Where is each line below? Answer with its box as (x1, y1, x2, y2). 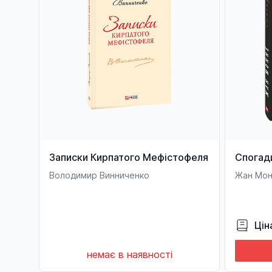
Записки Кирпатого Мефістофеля (49, 151, 208, 163)
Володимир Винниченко (49, 170, 149, 180)
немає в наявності (86, 248, 172, 260)
